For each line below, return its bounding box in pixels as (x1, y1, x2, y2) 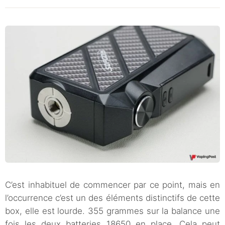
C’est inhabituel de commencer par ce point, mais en (5, 179, 220, 190)
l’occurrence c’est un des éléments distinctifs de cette (5, 192, 220, 203)
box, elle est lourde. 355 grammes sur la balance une (5, 205, 220, 216)
